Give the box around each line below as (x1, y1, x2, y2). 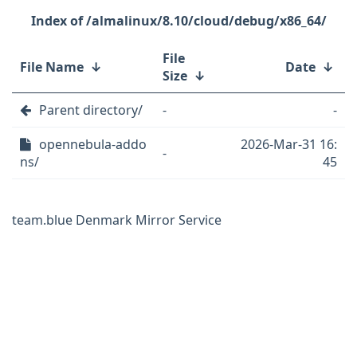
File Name (20, 58, 84, 76)
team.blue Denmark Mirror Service (12, 211, 222, 229)
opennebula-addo (39, 135, 147, 153)
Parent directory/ (39, 101, 143, 119)
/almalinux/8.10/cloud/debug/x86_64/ (85, 12, 327, 29)
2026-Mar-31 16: (241, 135, 337, 153)
